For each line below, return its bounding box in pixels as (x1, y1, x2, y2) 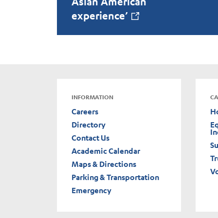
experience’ (72, 9, 128, 22)
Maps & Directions (72, 159, 136, 169)
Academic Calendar (72, 146, 140, 156)
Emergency (72, 185, 111, 196)
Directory (72, 120, 106, 130)
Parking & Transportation (72, 172, 159, 182)
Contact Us (72, 133, 109, 143)
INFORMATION (72, 93, 113, 101)
